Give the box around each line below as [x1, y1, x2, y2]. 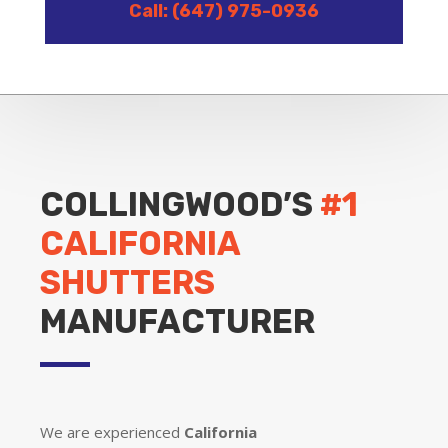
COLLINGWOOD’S [40, 184, 320, 224]
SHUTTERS [40, 262, 215, 302]
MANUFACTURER [40, 301, 315, 341]
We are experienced [40, 421, 184, 442]
